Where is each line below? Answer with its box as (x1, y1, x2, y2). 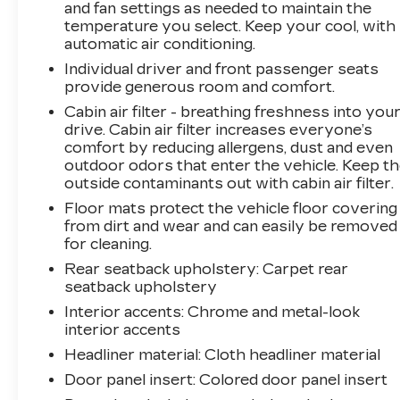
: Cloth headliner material (198, 346, 381, 363)
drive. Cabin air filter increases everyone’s (64, 121, 373, 138)
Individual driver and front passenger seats (64, 60, 379, 78)
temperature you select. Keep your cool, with (64, 17, 396, 35)
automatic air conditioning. (64, 35, 256, 53)
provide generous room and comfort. (64, 78, 336, 96)
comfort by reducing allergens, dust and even (64, 138, 394, 156)
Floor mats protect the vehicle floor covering (64, 199, 398, 217)
